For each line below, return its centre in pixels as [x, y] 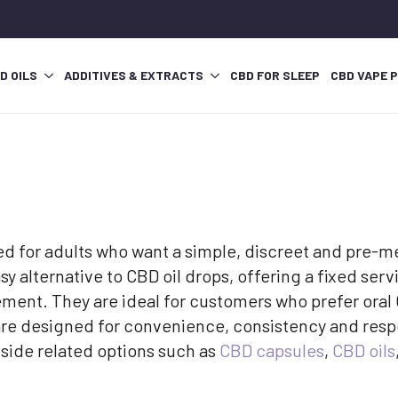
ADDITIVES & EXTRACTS [134, 76]
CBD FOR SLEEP [275, 76]
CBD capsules [272, 350]
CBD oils [364, 350]
